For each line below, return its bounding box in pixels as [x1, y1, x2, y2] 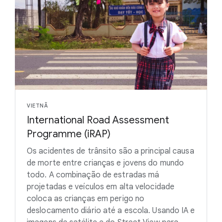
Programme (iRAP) [27, 127, 111, 140]
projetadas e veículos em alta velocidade [27, 181, 175, 192]
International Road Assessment [27, 113, 169, 126]
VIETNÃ [27, 102, 48, 109]
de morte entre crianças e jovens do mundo [27, 158, 184, 168]
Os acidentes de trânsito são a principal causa [27, 146, 194, 156]
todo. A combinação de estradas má [27, 169, 160, 180]
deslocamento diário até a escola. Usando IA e [27, 205, 195, 216]
